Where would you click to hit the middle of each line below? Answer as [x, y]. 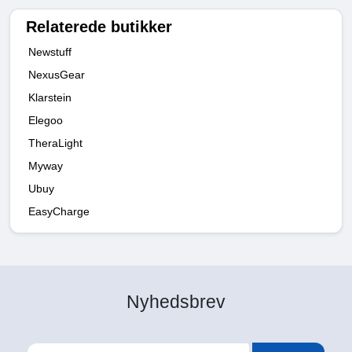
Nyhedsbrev [176, 301]
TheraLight [55, 143]
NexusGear [57, 74]
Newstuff [50, 51]
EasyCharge [59, 211]
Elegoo [46, 120]
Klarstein [50, 97]
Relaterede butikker [99, 26]
